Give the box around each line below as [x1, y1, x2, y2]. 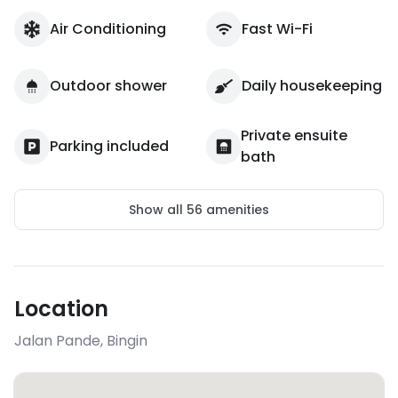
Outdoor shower [50, 76, 167, 96]
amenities [203, 201, 269, 219]
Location [14, 294, 108, 323]
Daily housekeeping [242, 76, 382, 96]
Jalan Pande [14, 330, 100, 351]
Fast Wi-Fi [242, 19, 313, 39]
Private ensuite [241, 125, 348, 146]
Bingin [107, 330, 147, 351]
